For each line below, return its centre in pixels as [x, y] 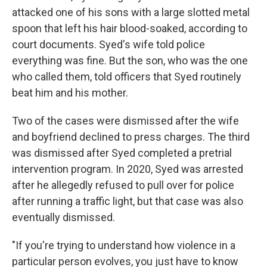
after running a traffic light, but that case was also [128, 201]
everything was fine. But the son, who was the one [130, 61]
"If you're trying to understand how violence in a [124, 246]
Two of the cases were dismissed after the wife [125, 121]
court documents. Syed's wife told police [108, 45]
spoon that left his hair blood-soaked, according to [130, 29]
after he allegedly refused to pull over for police [123, 185]
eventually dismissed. [63, 218]
